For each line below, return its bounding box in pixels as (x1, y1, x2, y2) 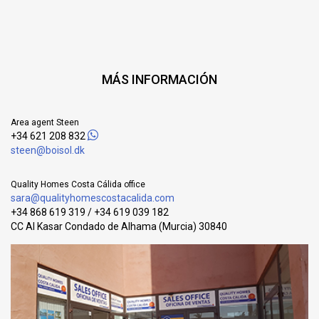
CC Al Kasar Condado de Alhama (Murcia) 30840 (11, 220, 227, 232)
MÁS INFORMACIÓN (102, 71, 217, 87)
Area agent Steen (11, 117, 79, 127)
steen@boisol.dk (11, 144, 85, 156)
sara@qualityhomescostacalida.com (11, 192, 174, 204)
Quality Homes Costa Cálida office (11, 179, 145, 189)
